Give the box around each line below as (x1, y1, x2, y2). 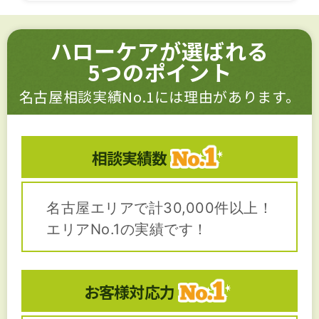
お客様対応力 (84, 279, 174, 303)
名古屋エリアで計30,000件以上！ (46, 199, 273, 217)
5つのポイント (87, 56, 232, 88)
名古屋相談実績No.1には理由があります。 (19, 86, 300, 108)
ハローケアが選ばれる (50, 35, 269, 67)
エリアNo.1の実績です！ (46, 221, 208, 239)
